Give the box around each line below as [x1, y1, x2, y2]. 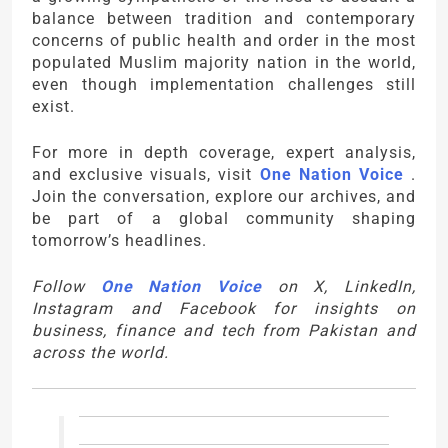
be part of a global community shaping [32, 209, 416, 229]
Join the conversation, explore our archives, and [32, 187, 416, 207]
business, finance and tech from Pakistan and [32, 321, 416, 341]
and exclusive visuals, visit [32, 165, 260, 185]
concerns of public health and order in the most [32, 31, 416, 51]
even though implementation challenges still [32, 75, 416, 95]
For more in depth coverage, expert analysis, [32, 143, 416, 163]
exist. [32, 97, 75, 117]
